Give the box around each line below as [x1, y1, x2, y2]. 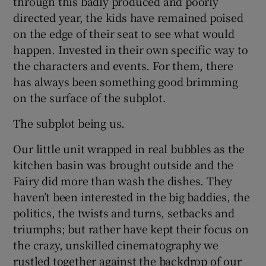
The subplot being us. [13, 115, 125, 131]
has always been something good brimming [13, 73, 238, 89]
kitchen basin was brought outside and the [13, 156, 234, 172]
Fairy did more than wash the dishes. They [13, 172, 233, 188]
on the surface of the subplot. [13, 89, 166, 105]
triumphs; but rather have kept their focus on [13, 220, 249, 236]
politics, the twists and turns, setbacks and [13, 204, 235, 220]
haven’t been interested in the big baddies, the [13, 188, 251, 204]
